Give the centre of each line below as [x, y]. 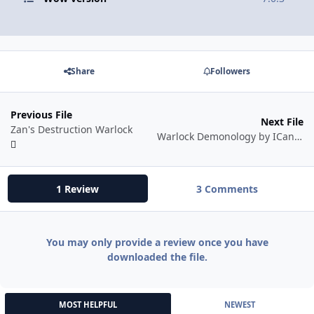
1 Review [78, 189]
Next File [282, 122]
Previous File [41, 114]
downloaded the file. [157, 257]
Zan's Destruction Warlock [71, 129]
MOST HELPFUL [88, 305]
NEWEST [240, 305]
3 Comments [227, 189]
